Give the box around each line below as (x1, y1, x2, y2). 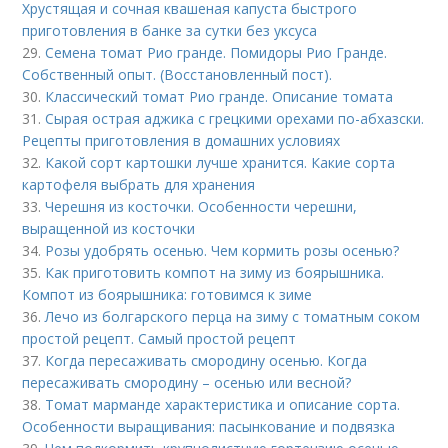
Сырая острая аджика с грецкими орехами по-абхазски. (45, 109, 425, 128)
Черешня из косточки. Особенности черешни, (45, 197, 358, 216)
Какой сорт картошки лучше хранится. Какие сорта (45, 153, 396, 172)
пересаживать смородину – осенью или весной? (22, 373, 352, 392)
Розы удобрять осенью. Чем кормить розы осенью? (45, 241, 400, 260)
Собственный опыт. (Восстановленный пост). (22, 65, 333, 84)
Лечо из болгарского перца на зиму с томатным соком (45, 307, 421, 326)
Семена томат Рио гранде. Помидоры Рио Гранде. (45, 43, 388, 62)
